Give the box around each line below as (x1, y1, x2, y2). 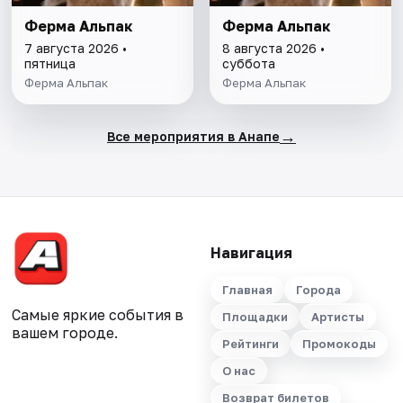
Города (295, 282, 341, 298)
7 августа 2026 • (24, 40, 128, 57)
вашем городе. (12, 324, 119, 343)
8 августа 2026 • (221, 40, 325, 57)
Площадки (221, 309, 288, 325)
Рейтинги (221, 336, 279, 352)
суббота (221, 56, 275, 72)
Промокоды (301, 336, 376, 352)
